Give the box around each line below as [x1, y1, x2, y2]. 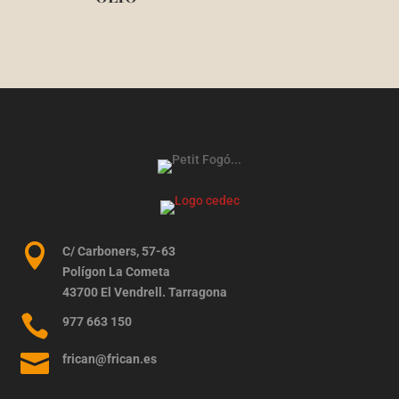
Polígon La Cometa [61, 264, 170, 279]
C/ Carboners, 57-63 [61, 243, 175, 258]
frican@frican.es [61, 351, 157, 366]
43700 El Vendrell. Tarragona [61, 284, 227, 299]
